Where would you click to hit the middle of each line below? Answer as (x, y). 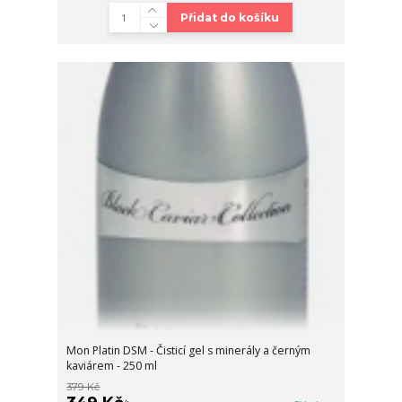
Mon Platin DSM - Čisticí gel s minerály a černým (189, 351)
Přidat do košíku (229, 17)
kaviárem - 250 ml (112, 366)
